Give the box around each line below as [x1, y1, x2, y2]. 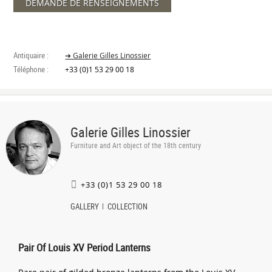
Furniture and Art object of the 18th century [70, 140, 201, 150]
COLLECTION [107, 201, 148, 212]
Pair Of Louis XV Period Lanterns [18, 240, 151, 254]
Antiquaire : [13, 50, 49, 61]
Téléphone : [13, 64, 49, 75]
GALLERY [70, 201, 99, 212]
